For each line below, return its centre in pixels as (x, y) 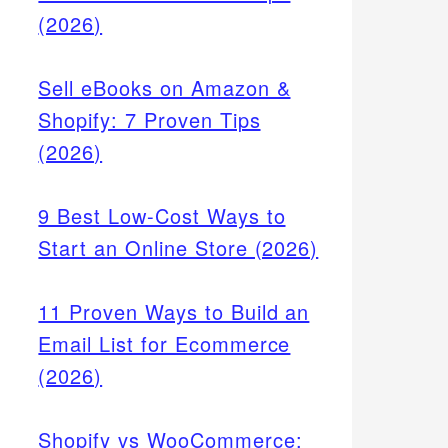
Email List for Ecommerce (164, 343)
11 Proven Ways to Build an (174, 311)
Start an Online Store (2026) (178, 247)
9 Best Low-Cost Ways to (162, 215)
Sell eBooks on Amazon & (164, 87)
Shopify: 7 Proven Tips (149, 119)
